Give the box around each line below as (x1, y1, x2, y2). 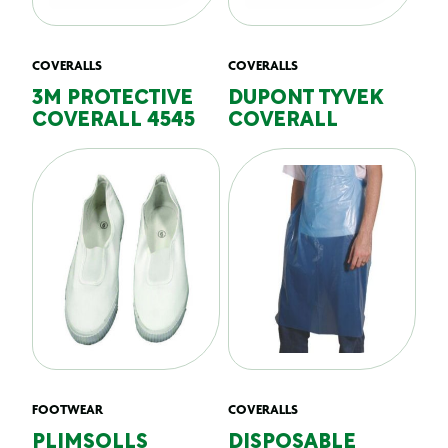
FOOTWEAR (32, 401, 103, 417)
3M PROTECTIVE (32, 90, 193, 108)
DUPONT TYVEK (228, 90, 383, 108)
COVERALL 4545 (32, 112, 195, 130)
